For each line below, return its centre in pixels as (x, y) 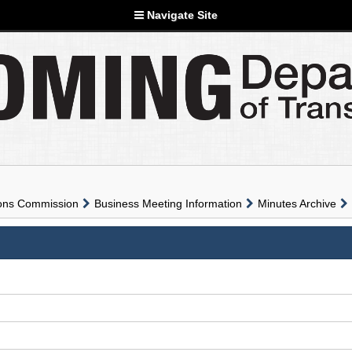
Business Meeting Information (168, 203)
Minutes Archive (297, 203)
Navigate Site (181, 15)
